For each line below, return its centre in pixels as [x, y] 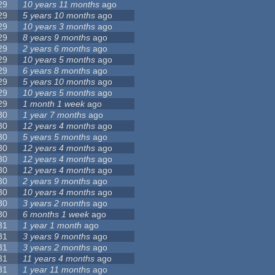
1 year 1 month [52, 226]
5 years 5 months [57, 137]
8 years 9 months [57, 38]
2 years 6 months [57, 49]
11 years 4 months [59, 259]
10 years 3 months [59, 27]
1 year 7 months [55, 115]
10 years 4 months [59, 192]
